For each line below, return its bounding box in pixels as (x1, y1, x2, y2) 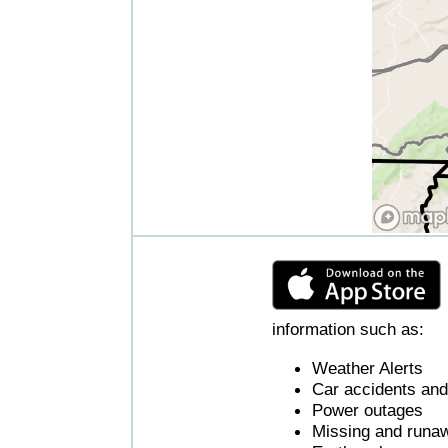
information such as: (272, 319, 424, 340)
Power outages (312, 399, 423, 420)
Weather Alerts (312, 357, 423, 378)
